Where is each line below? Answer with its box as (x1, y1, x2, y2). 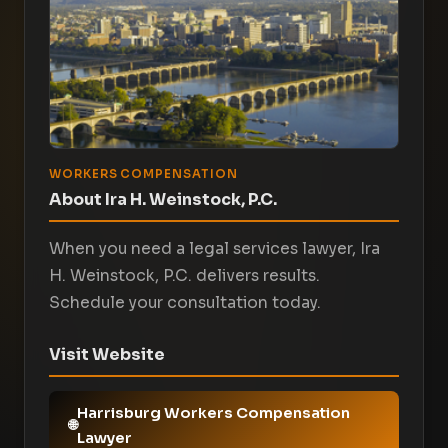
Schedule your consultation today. (49, 293, 321, 313)
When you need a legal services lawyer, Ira (49, 239, 380, 259)
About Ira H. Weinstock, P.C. (49, 189, 277, 210)
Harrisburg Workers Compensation (77, 404, 350, 422)
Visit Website (49, 344, 165, 365)
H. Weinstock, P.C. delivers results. (49, 266, 320, 286)
